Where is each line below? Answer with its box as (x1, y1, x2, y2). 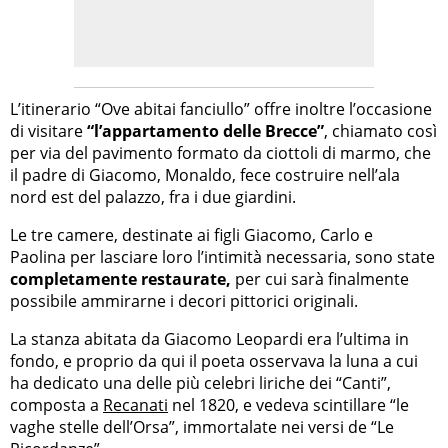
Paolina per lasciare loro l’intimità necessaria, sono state (10, 246, 435, 269)
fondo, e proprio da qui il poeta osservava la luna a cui (10, 350, 418, 373)
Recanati (103, 394, 168, 417)
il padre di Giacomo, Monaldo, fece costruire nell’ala (10, 164, 400, 187)
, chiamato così (324, 120, 437, 143)
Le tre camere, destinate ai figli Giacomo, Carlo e (10, 224, 373, 247)
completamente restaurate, (10, 268, 231, 291)
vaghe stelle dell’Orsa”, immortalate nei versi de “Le (10, 416, 394, 439)
